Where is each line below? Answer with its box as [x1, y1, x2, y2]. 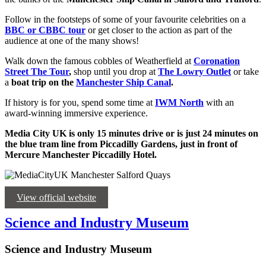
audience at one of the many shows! [5, 36, 139, 46]
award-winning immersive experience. [5, 108, 148, 119]
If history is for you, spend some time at [5, 97, 155, 108]
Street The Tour [5, 66, 69, 77]
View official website [17, 192, 96, 203]
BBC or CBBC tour [5, 25, 85, 36]
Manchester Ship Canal [76, 77, 171, 88]
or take [233, 66, 259, 77]
